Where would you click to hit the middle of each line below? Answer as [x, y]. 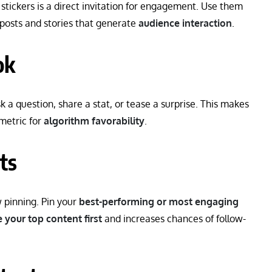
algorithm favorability [94, 121]
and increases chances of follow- [174, 218]
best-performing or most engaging [159, 201]
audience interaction [185, 23]
